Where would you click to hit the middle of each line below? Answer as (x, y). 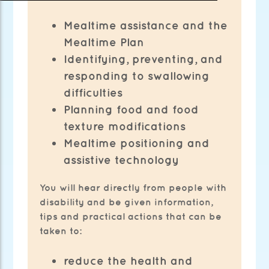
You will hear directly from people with (133, 187)
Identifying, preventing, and (144, 59)
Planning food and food (131, 110)
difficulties (93, 93)
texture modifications (125, 126)
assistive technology (122, 160)
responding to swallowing (137, 76)
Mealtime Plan (104, 42)
